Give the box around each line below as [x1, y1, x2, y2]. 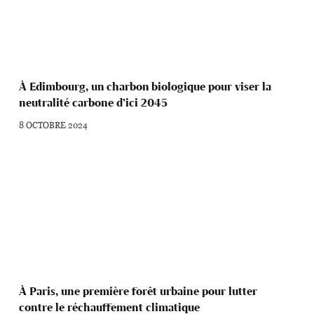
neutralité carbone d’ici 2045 [19, 95, 168, 109]
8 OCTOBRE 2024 [19, 118, 88, 131]
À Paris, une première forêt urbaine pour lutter [19, 284, 258, 298]
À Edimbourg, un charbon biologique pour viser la [19, 79, 272, 93]
